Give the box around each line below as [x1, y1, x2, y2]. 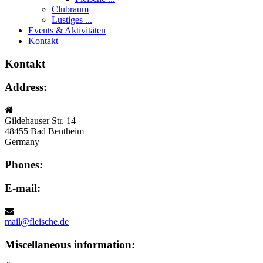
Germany [5, 137, 39, 147]
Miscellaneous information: [5, 238, 135, 251]
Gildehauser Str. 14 [5, 116, 76, 126]
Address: [5, 81, 47, 94]
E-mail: [5, 182, 41, 195]
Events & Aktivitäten [28, 25, 106, 35]
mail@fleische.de [5, 217, 69, 227]
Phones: [5, 158, 43, 171]
